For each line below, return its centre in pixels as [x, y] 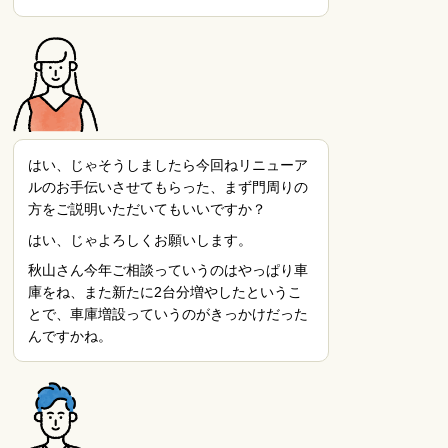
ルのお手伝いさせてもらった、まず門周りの [168, 187]
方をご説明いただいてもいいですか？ [147, 209]
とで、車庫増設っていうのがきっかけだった [168, 314]
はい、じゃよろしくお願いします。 [140, 239]
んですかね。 [70, 336]
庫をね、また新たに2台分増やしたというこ [165, 292]
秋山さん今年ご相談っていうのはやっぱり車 [168, 270]
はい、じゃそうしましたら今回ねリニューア [168, 165]
